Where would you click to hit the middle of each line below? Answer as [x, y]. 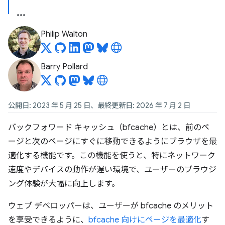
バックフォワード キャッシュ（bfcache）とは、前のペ [109, 128]
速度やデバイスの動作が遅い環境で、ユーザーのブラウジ [112, 170]
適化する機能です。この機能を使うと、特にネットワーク [112, 156]
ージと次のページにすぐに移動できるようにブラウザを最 [113, 142]
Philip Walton [64, 34]
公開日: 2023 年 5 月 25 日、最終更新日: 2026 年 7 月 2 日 [99, 105]
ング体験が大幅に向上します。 [64, 184]
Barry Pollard [64, 67]
